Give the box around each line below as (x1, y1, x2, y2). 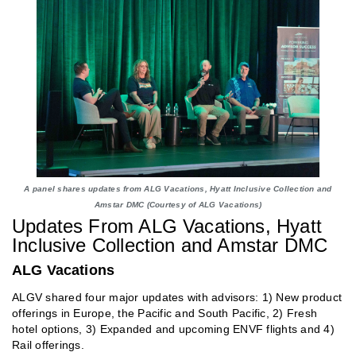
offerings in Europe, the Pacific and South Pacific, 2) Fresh (12, 307, 317, 319)
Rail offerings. (12, 339, 84, 351)
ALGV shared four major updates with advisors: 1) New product (12, 291, 342, 304)
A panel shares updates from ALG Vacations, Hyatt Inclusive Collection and (24, 184, 332, 193)
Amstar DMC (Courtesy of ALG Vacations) (94, 200, 262, 209)
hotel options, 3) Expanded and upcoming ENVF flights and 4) (12, 323, 335, 335)
